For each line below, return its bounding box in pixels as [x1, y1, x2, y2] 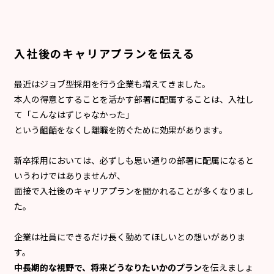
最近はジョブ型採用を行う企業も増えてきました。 [14, 77, 210, 90]
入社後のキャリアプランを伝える [14, 45, 195, 61]
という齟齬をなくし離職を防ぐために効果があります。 [14, 123, 228, 136]
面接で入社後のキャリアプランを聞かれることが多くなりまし [14, 184, 254, 197]
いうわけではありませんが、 [14, 169, 125, 182]
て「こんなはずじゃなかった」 [14, 108, 134, 120]
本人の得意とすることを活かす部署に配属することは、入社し [14, 92, 254, 105]
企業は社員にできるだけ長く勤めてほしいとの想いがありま [14, 230, 245, 243]
